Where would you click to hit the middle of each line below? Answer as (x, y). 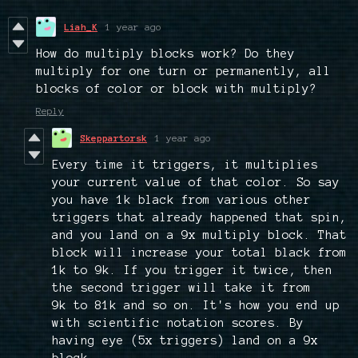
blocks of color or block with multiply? (176, 89)
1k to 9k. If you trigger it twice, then (192, 270)
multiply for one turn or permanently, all (183, 72)
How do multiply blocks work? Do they (165, 54)
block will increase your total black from (199, 253)
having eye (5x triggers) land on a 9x (185, 341)
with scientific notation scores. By (178, 323)
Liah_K (81, 27)
